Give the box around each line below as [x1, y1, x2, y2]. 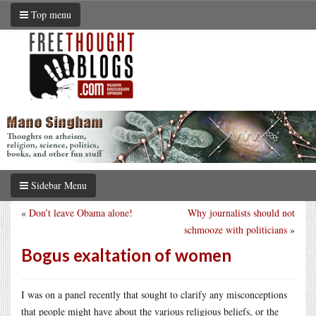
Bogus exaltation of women [21, 244, 231, 265]
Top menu [28, 8, 71, 21]
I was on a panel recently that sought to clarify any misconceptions [21, 287, 287, 301]
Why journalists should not [188, 205, 295, 219]
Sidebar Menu [28, 178, 87, 192]
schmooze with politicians [184, 222, 287, 236]
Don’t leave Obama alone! [29, 205, 133, 219]
